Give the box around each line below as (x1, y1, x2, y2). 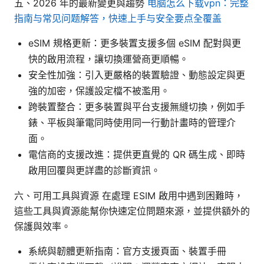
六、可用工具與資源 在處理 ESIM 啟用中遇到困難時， (14, 189, 243, 202)
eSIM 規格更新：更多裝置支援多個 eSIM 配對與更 (28, 37, 241, 49)
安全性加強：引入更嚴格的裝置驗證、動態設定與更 (28, 68, 245, 81)
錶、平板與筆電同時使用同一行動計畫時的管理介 (28, 116, 236, 128)
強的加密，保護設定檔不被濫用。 (28, 84, 170, 97)
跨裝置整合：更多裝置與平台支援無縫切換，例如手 (28, 100, 245, 113)
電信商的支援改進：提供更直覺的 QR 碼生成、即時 (28, 148, 245, 160)
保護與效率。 (14, 220, 71, 232)
